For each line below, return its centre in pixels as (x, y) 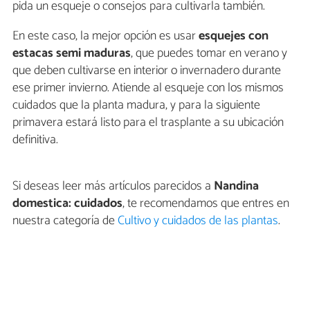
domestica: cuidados (67, 204)
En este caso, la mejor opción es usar (106, 36)
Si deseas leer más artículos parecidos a (113, 186)
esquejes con (234, 36)
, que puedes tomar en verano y (209, 54)
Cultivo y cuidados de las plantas (198, 221)
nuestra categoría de (65, 221)
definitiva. (35, 140)
